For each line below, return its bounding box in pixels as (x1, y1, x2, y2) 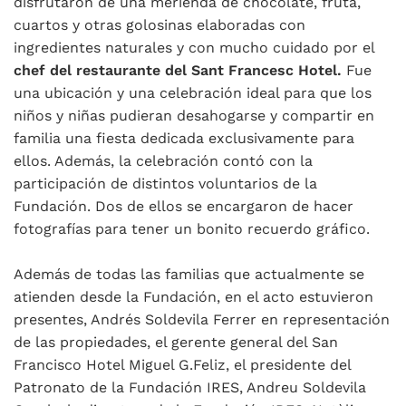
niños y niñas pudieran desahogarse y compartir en (14, 106, 374, 124)
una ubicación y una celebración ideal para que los (14, 83, 372, 101)
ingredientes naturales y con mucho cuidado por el (14, 38, 374, 56)
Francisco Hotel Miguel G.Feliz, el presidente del (14, 355, 351, 373)
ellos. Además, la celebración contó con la (14, 151, 313, 169)
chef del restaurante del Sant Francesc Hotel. (14, 61, 342, 79)
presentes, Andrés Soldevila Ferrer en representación (14, 310, 390, 328)
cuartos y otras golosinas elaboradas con (14, 15, 305, 34)
